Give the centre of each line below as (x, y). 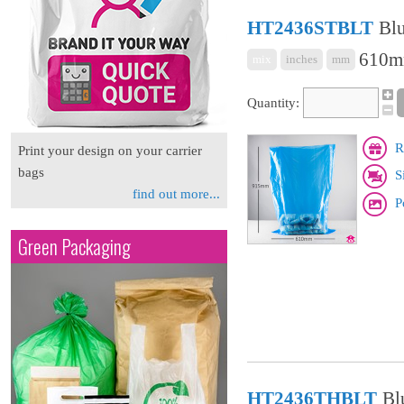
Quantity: (273, 102)
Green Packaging (74, 247)
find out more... (176, 194)
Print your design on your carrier (110, 151)
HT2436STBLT (310, 28)
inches (302, 60)
